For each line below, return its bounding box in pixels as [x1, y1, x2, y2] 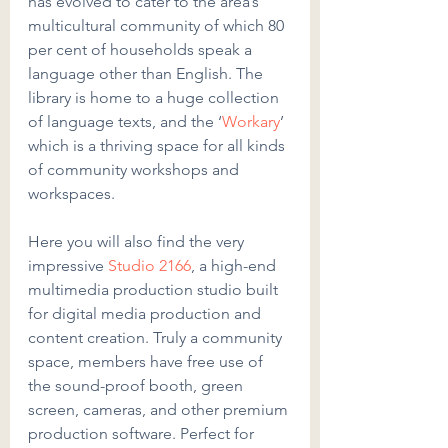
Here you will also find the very [28, 232, 248, 251]
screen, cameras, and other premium [28, 400, 292, 419]
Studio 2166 [108, 256, 191, 275]
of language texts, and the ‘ [28, 112, 222, 131]
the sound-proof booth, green [28, 376, 247, 395]
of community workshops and [28, 160, 243, 179]
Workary [222, 112, 280, 131]
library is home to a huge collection [28, 88, 283, 107]
